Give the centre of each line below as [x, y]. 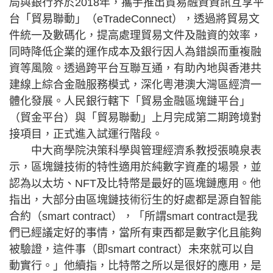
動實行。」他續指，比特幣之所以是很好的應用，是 [135, 266]
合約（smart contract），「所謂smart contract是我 [133, 216]
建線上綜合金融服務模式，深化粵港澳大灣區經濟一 [135, 85]
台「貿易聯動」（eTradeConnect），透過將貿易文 [134, 19]
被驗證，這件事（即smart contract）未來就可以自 [132, 249]
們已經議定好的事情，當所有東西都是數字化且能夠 [135, 233]
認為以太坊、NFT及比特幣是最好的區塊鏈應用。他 [135, 183]
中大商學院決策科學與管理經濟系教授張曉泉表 [135, 151]
